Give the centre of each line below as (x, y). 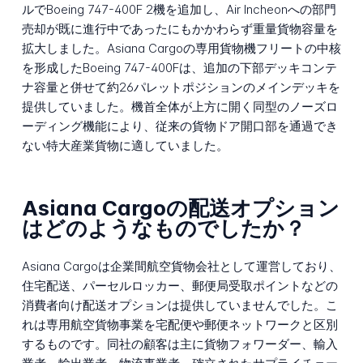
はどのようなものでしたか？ (163, 228)
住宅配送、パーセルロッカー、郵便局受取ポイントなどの (179, 285)
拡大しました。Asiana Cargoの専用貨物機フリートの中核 (181, 48)
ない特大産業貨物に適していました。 (125, 145)
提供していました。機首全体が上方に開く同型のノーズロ (179, 106)
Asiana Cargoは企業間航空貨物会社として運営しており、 (181, 266)
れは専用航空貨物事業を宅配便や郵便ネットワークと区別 (179, 324)
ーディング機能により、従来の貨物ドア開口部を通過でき (179, 126)
